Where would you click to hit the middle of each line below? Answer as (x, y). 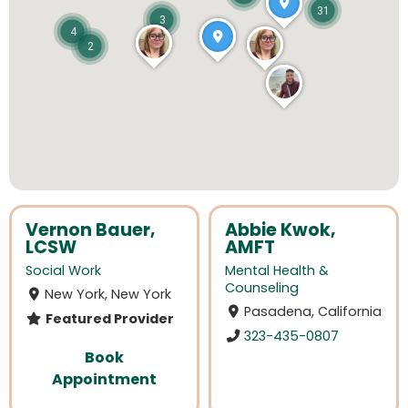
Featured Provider (108, 318)
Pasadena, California (313, 312)
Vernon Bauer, (91, 230)
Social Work (63, 271)
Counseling (262, 288)
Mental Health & (277, 271)
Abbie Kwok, (280, 230)
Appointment (104, 379)
